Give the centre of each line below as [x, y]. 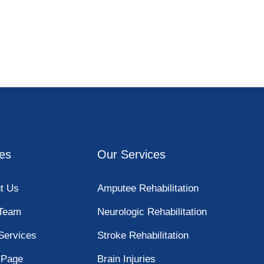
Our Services [131, 155]
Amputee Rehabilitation [148, 189]
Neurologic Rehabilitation [152, 212]
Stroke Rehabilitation [143, 236]
